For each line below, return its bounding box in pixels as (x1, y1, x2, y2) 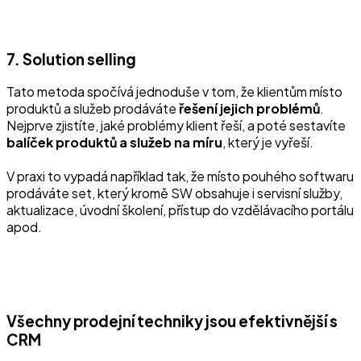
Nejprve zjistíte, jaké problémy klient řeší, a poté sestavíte (6, 117, 346, 135)
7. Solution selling (6, 49, 136, 68)
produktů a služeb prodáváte (6, 100, 179, 118)
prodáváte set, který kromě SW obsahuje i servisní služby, (6, 185, 342, 202)
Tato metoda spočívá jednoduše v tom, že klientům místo (6, 83, 342, 101)
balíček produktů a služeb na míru (6, 134, 222, 151)
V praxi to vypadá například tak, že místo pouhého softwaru (6, 168, 354, 185)
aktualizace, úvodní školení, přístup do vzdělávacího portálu (6, 201, 354, 219)
